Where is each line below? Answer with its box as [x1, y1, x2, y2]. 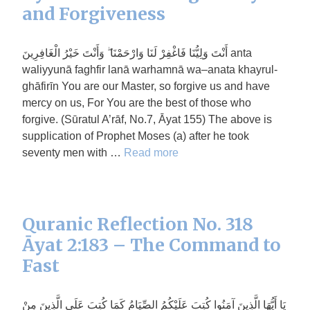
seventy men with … [22, 147, 124, 158]
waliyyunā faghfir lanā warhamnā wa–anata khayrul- [22, 64, 277, 75]
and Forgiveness [22, 3, 165, 25]
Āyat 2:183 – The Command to [22, 234, 281, 256]
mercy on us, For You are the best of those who [22, 97, 251, 109]
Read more [124, 147, 179, 158]
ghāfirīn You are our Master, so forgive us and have [22, 80, 270, 92]
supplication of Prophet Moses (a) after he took [22, 130, 249, 142]
